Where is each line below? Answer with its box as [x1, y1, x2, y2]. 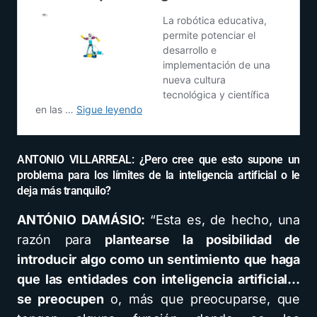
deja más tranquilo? [17, 184, 111, 198]
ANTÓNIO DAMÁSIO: [17, 212, 150, 228]
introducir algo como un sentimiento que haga [17, 252, 300, 267]
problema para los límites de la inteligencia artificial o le [17, 168, 300, 183]
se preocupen [17, 292, 104, 307]
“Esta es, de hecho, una [150, 212, 300, 228]
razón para [17, 232, 105, 248]
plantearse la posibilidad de [105, 232, 300, 248]
